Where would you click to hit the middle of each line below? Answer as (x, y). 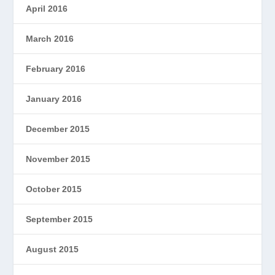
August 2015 (52, 249)
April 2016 (47, 8)
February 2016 (56, 68)
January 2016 (54, 99)
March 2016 (50, 38)
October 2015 (54, 189)
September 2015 (60, 219)
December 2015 (58, 129)
